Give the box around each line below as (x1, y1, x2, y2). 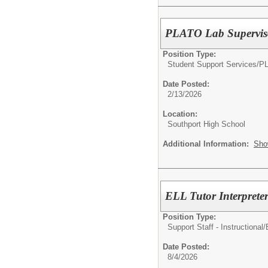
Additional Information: (163, 139, 254, 149)
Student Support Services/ (167, 60, 259, 69)
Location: (163, 109, 197, 119)
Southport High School (167, 120, 245, 129)
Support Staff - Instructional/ (167, 223, 266, 232)
